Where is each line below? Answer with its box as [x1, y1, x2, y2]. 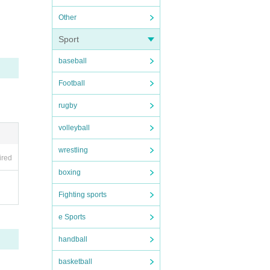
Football [58, 79, 85, 87]
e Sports [58, 213, 86, 221]
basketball [58, 257, 92, 266]
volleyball [58, 124, 90, 132]
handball [58, 235, 87, 243]
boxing [58, 168, 81, 177]
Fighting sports [58, 190, 107, 199]
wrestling [58, 146, 88, 154]
